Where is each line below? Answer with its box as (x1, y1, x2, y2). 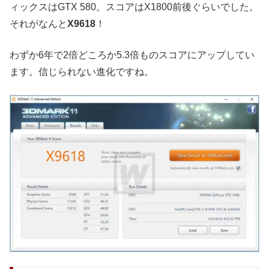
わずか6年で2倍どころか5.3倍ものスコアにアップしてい (10, 50, 255, 61)
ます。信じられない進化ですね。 (10, 67, 154, 77)
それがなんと (10, 19, 67, 29)
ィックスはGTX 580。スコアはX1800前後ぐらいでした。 (10, 2, 259, 13)
